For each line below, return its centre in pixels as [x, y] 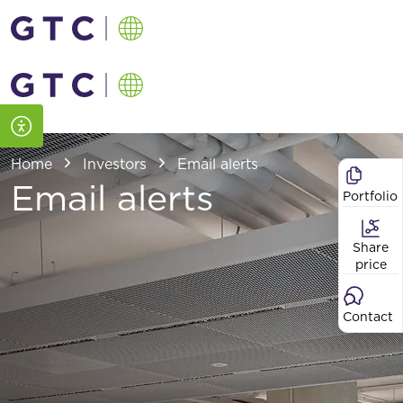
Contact [368, 317]
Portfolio [370, 196]
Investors [115, 164]
